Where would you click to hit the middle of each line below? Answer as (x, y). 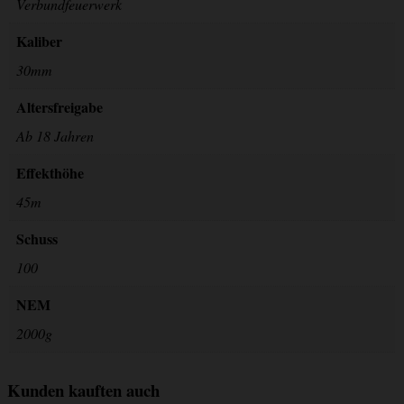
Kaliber (39, 41)
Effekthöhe (50, 172)
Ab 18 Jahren (55, 135)
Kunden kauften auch (83, 390)
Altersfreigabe (60, 106)
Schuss (37, 238)
